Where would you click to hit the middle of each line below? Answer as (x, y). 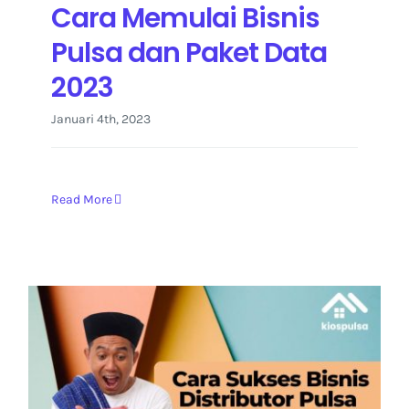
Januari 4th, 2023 (101, 119)
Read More (82, 199)
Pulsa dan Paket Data (189, 52)
